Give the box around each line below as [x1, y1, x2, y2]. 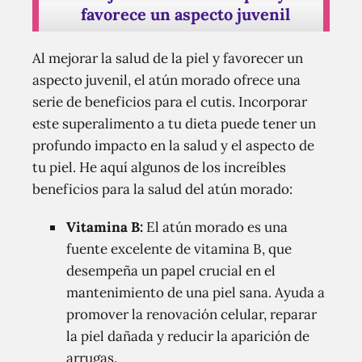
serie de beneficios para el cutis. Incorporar [32, 92, 307, 111]
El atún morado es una [143, 217, 288, 236]
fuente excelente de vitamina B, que [66, 239, 292, 258]
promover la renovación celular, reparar [66, 305, 317, 323]
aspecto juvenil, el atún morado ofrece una [32, 70, 301, 89]
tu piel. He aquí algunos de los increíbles [32, 158, 286, 176]
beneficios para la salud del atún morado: [32, 179, 293, 198]
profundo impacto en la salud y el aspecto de [32, 136, 314, 154]
